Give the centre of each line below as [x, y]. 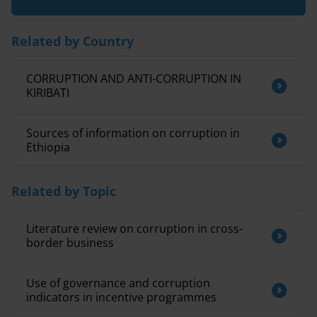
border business [70, 243]
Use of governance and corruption [118, 283]
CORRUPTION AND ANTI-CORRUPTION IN [134, 79]
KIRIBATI [48, 93]
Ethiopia [48, 147]
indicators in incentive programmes [121, 297]
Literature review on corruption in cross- [134, 229]
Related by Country [73, 41]
